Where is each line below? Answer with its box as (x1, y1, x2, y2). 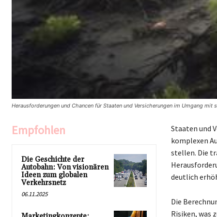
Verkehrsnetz (21, 178, 66, 188)
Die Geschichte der (21, 155, 84, 165)
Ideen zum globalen (21, 170, 87, 180)
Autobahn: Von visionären (21, 163, 108, 172)
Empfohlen (12, 123, 65, 138)
